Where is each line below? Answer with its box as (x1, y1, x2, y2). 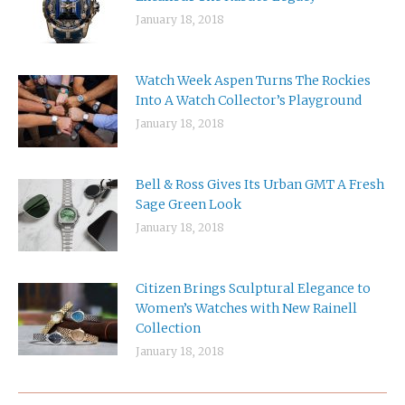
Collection (136, 320, 201, 337)
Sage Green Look (136, 196, 241, 213)
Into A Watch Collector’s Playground (136, 92, 362, 109)
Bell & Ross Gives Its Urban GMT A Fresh (136, 176, 384, 193)
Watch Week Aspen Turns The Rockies (136, 72, 371, 89)
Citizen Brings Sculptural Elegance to (136, 280, 371, 297)
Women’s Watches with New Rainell (136, 300, 357, 317)
